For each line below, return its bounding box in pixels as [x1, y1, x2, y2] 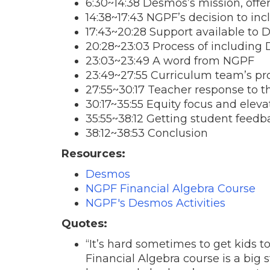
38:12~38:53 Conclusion [86, 127, 208, 140]
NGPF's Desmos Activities [86, 196, 225, 210]
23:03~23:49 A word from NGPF [86, 54, 254, 68]
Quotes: [61, 217, 107, 231]
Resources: [61, 147, 125, 161]
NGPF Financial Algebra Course [86, 182, 256, 196]
